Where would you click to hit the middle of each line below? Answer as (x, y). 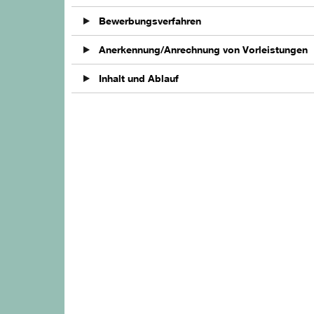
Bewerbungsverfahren (149, 21)
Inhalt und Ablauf (137, 78)
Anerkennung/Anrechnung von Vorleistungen (202, 50)
